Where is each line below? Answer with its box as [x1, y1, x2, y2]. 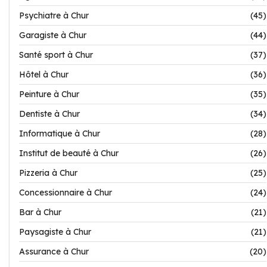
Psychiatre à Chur [19, 10, 89, 21]
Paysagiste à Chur [19, 226, 91, 237]
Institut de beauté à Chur [19, 148, 119, 159]
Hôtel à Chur [19, 69, 69, 80]
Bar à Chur [19, 207, 61, 218]
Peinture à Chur [19, 89, 79, 100]
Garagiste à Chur [19, 30, 86, 41]
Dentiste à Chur [19, 108, 80, 119]
